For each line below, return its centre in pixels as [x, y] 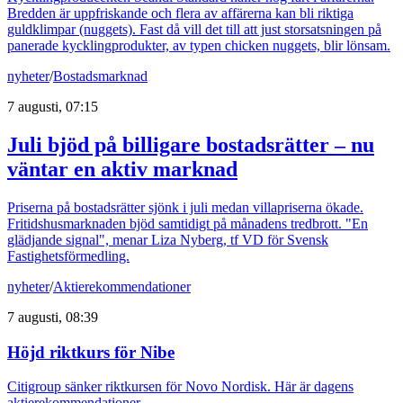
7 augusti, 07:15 [53, 107]
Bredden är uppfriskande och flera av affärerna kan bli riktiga [180, 13]
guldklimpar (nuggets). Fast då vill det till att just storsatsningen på [194, 30]
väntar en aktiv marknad [122, 170]
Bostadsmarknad [100, 76]
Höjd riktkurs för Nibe [91, 352]
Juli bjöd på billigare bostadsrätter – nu [191, 145]
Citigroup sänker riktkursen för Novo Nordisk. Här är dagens [180, 387]
